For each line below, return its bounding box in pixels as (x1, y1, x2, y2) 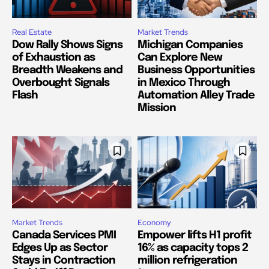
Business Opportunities (138, 65, 255, 76)
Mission (138, 103, 176, 114)
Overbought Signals (12, 77, 109, 89)
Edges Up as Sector (12, 242, 107, 253)
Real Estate (12, 27, 52, 38)
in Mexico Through (138, 77, 230, 89)
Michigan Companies (138, 40, 243, 51)
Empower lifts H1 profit (138, 229, 252, 241)
